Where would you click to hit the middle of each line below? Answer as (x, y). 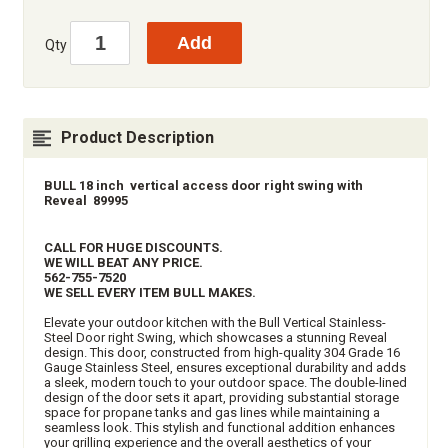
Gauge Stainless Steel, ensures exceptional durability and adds (225, 367)
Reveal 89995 (89, 200)
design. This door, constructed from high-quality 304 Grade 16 (222, 352)
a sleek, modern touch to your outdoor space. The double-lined (225, 382)
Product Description (137, 137)
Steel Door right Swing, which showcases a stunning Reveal (215, 337)
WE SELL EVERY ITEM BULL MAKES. (150, 292)
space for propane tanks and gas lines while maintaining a (212, 412)
